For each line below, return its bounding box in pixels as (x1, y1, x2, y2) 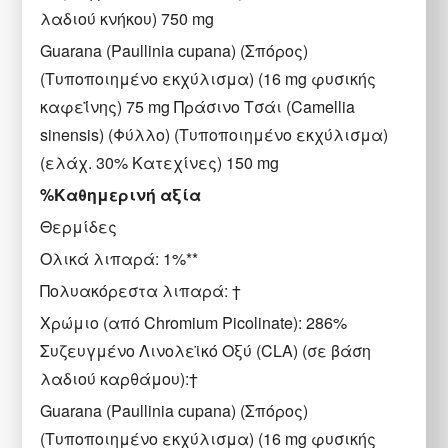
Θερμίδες (40, 214, 118, 238)
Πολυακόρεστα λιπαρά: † (40, 278, 242, 302)
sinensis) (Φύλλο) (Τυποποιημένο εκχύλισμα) (40, 122, 389, 146)
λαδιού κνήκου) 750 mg (40, 6, 215, 30)
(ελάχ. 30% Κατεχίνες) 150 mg (40, 150, 280, 174)
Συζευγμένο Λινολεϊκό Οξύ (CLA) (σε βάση (40, 338, 372, 362)
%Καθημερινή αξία (40, 182, 202, 206)
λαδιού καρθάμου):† (40, 366, 199, 390)
